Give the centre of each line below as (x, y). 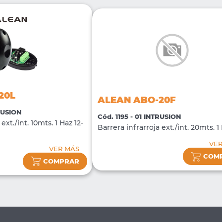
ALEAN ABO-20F (137, 100)
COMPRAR (61, 161)
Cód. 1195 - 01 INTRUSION (139, 117)
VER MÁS (64, 149)
